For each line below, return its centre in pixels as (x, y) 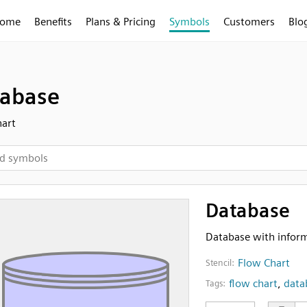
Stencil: (220, 263)
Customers (249, 22)
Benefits (53, 22)
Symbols (189, 22)
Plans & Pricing (121, 22)
